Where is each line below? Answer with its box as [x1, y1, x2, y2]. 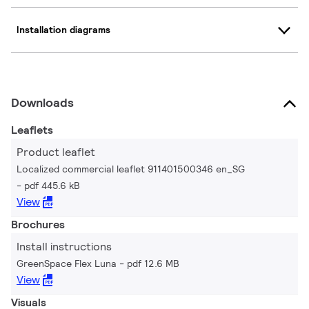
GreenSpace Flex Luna [17, 257, 117, 270]
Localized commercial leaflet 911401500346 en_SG [17, 162, 245, 175]
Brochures [11, 217, 65, 232]
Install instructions [17, 239, 112, 254]
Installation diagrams [17, 23, 110, 37]
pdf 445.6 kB [24, 179, 80, 192]
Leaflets [11, 122, 53, 137]
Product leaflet [17, 144, 95, 159]
